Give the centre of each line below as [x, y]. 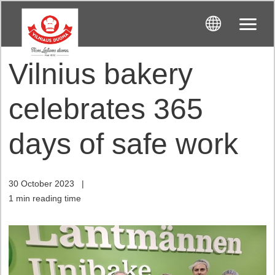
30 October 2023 [41, 184]
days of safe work [123, 144]
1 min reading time [45, 198]
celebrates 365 [106, 109]
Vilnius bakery [101, 74]
